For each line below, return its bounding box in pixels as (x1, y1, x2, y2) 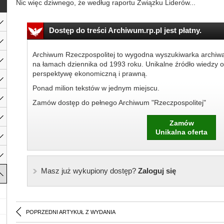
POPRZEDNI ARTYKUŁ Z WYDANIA (26, 209, 115, 215)
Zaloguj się (135, 166, 176, 175)
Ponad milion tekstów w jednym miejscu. (32, 84, 159, 92)
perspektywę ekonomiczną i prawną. (32, 69, 147, 77)
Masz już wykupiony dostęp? (40, 166, 136, 175)
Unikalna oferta (155, 128, 207, 136)
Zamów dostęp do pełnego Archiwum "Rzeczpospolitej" (32, 98, 206, 106)
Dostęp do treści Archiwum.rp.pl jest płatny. (48, 26, 201, 34)
